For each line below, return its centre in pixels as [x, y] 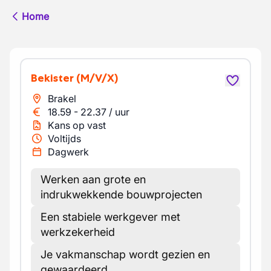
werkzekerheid [78, 232]
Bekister [56, 78]
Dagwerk [68, 152]
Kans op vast [77, 125]
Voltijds [64, 139]
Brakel [62, 99]
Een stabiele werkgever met [110, 217]
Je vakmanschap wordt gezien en [125, 254]
